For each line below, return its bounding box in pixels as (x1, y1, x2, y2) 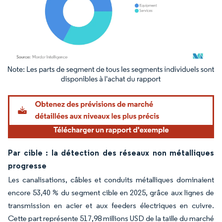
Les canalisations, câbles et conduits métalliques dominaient (8, 174, 214, 184)
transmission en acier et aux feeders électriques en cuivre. (8, 200, 214, 210)
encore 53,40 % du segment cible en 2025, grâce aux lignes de (8, 187, 214, 197)
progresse (8, 160, 47, 170)
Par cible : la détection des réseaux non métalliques (8, 147, 214, 158)
